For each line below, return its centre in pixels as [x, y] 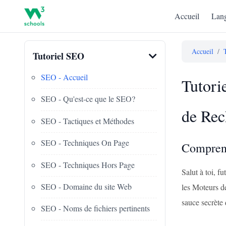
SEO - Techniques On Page [85, 143]
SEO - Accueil [64, 77]
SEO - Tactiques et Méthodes [88, 121]
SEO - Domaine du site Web [86, 186]
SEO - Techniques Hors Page [88, 164]
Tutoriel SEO [59, 56]
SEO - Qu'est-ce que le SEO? [88, 99]
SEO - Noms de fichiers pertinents [95, 208]
